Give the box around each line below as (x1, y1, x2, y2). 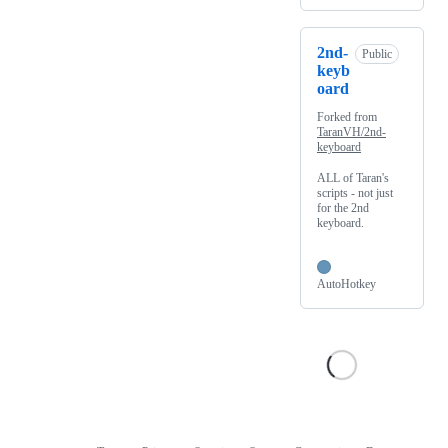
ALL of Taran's (317, 171, 389, 186)
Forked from (317, 110, 377, 125)
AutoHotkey (317, 277, 376, 292)
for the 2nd (317, 201, 369, 216)
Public (362, 47, 392, 62)
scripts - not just (317, 186, 393, 201)
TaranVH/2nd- (317, 125, 386, 140)
